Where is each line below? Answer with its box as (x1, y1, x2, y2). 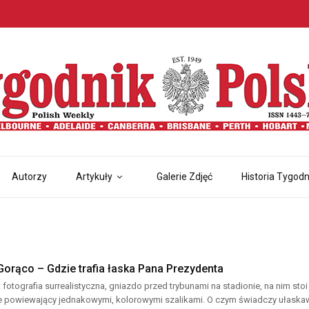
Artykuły (76, 171, 112, 182)
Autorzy (12, 171, 47, 182)
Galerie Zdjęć (157, 171, 212, 182)
